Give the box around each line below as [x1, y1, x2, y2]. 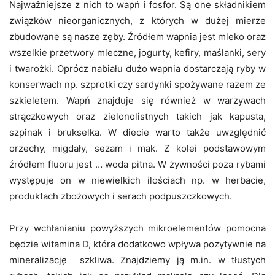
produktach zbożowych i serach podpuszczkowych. [9, 190, 232, 202]
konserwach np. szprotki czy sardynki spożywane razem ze [9, 78, 266, 90]
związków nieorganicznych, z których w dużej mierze [9, 14, 266, 26]
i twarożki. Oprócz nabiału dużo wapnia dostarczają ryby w [9, 62, 266, 74]
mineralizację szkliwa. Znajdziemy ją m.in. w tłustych [9, 254, 266, 266]
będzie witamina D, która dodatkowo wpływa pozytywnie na [9, 238, 266, 250]
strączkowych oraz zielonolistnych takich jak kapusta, [9, 110, 266, 122]
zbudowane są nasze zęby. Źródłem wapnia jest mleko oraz [9, 30, 266, 42]
